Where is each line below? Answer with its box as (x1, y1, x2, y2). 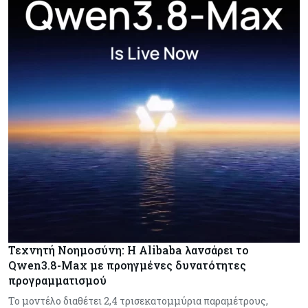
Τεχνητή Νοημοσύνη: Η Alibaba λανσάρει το (8, 242, 249, 257)
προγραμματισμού (8, 272, 107, 287)
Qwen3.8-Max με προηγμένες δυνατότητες (8, 257, 246, 272)
